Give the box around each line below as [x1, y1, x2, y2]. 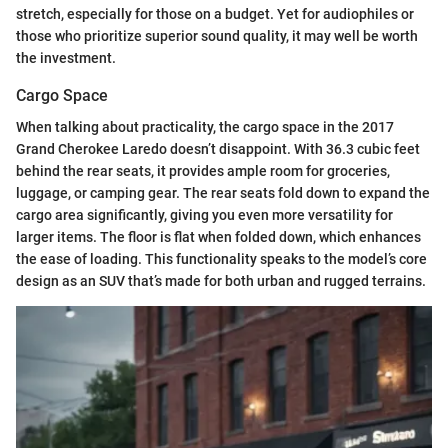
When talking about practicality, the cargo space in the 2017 [16, 119, 394, 136]
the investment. [16, 50, 116, 67]
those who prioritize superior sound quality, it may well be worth [16, 28, 418, 45]
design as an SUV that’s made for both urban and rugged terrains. [16, 273, 426, 290]
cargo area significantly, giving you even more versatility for [16, 207, 393, 224]
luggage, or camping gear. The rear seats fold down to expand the [16, 185, 430, 202]
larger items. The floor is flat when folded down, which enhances [16, 229, 421, 246]
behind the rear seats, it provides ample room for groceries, [16, 163, 390, 180]
